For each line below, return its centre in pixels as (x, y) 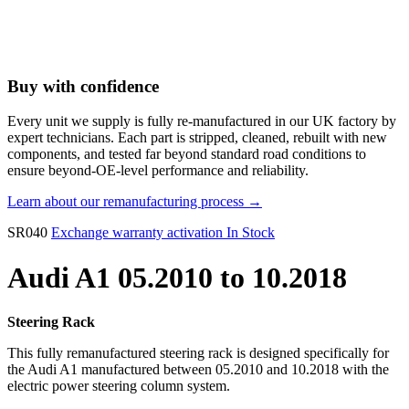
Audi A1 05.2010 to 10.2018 (177, 277)
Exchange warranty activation (137, 233)
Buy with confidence (83, 86)
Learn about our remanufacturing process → (135, 202)
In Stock (251, 233)
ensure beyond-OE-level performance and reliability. (158, 171)
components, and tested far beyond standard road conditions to (187, 154)
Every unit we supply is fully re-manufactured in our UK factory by (202, 121)
